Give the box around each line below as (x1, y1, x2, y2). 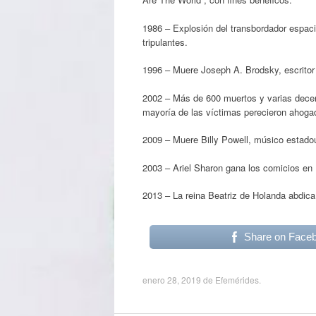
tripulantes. (142, 35, 188, 49)
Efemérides (215, 274, 259, 286)
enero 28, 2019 (142, 274, 201, 286)
